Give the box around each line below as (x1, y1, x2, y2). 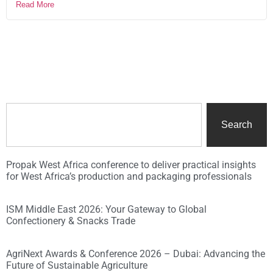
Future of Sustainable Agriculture (6, 260, 147, 272)
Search (221, 119, 252, 130)
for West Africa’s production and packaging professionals (6, 171, 252, 183)
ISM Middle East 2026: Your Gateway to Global (6, 204, 207, 216)
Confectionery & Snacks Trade (6, 215, 135, 227)
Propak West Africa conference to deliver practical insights (6, 159, 256, 171)
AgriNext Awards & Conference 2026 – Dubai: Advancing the (6, 248, 265, 260)
